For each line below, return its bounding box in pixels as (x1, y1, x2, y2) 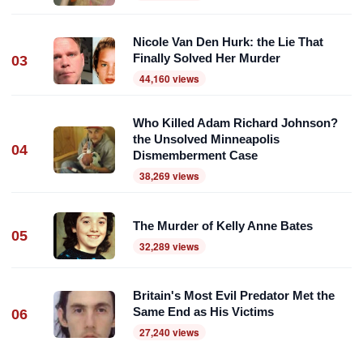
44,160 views (139, 71, 199, 87)
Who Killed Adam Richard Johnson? (133, 116, 338, 130)
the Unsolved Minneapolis (133, 132, 280, 147)
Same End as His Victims (133, 305, 274, 319)
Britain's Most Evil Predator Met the (133, 288, 335, 303)
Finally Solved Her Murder (133, 51, 280, 66)
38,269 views (139, 169, 199, 184)
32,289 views (139, 238, 199, 254)
